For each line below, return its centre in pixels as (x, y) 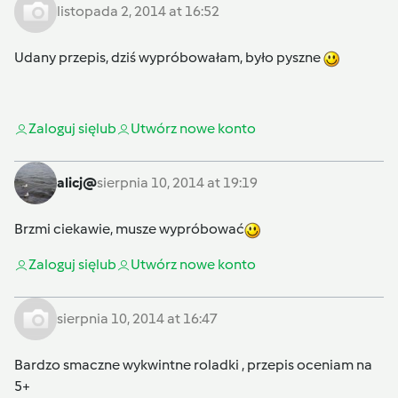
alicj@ (77, 183)
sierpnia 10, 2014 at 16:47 (137, 319)
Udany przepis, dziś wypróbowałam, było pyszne (169, 58)
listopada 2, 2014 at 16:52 (138, 12)
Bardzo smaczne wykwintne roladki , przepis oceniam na (193, 365)
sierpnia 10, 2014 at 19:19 (177, 183)
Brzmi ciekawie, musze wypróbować (129, 229)
